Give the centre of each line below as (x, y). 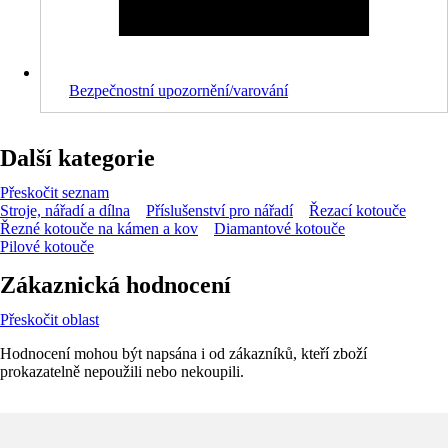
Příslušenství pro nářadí (219, 210)
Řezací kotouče (357, 210)
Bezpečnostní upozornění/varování (178, 90)
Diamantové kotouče (279, 228)
